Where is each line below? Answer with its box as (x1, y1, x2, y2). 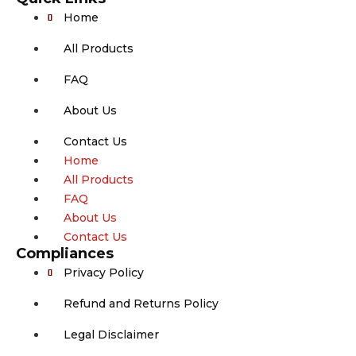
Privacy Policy (64, 265, 144, 281)
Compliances (16, 245, 114, 263)
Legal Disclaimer (64, 327, 159, 342)
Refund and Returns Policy (64, 296, 219, 311)
